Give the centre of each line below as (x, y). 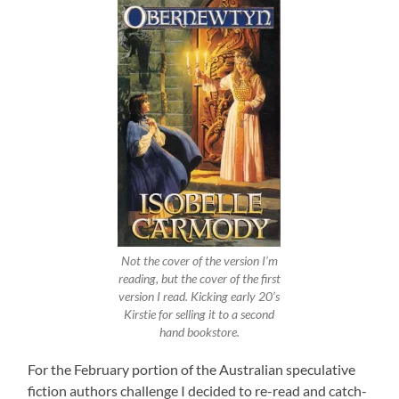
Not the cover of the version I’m (199, 261)
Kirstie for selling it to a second (199, 315)
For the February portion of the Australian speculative (192, 369)
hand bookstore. (199, 333)
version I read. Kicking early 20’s (199, 297)
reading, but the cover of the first (199, 279)
